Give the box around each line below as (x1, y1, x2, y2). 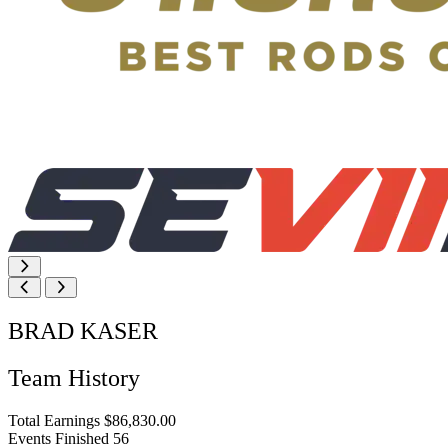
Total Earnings (8, 411, 100, 429)
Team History (8, 364, 140, 391)
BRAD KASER (8, 317, 158, 344)
